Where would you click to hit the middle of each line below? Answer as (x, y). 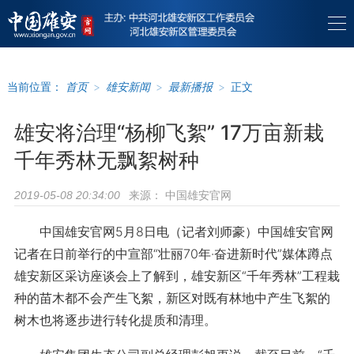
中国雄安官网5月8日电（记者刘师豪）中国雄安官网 (173, 232)
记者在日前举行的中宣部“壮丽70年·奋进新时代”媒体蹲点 (173, 254)
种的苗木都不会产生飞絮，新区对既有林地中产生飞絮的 (172, 298)
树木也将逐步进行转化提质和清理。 (115, 320)
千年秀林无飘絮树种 (106, 160)
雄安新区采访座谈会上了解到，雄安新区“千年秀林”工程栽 (177, 276)
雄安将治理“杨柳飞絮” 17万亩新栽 (169, 132)
